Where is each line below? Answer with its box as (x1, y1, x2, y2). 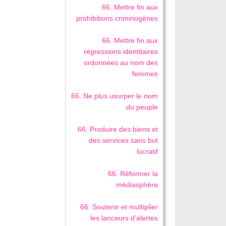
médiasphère (116, 181, 158, 189)
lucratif (137, 147, 158, 156)
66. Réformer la (108, 169, 158, 178)
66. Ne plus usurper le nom (71, 92, 158, 100)
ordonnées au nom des (84, 59, 158, 67)
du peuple (126, 103, 158, 111)
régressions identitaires (84, 47, 158, 56)
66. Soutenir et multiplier (80, 203, 158, 211)
